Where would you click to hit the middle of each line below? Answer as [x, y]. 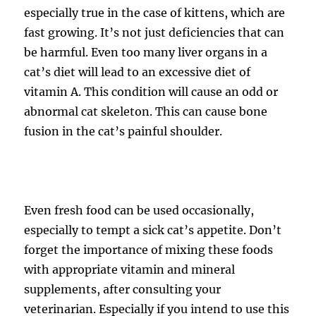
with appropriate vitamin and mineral [130, 269]
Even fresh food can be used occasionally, [139, 210]
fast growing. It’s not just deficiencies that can [154, 32]
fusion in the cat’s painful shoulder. [123, 131]
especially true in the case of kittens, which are [155, 13]
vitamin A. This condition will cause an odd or [151, 92]
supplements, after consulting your [123, 289]
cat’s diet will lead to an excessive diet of [138, 72]
